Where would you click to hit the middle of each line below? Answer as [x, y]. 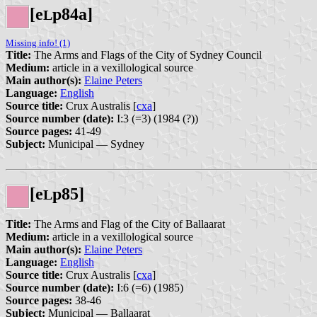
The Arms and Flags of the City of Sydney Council [146, 55]
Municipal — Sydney [95, 144]
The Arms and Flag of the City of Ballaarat [128, 224]
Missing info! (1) [38, 43]
